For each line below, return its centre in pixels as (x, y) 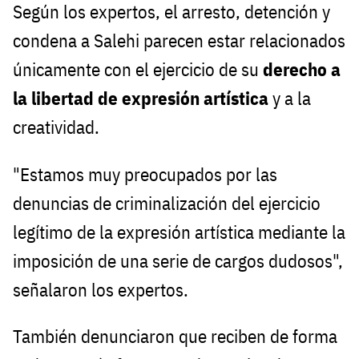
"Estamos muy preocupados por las (145, 174)
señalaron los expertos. (101, 289)
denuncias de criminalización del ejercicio (167, 203)
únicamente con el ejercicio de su (138, 69)
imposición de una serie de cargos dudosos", (178, 260)
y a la (292, 98)
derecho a (302, 69)
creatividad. (56, 127)
